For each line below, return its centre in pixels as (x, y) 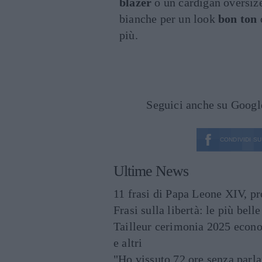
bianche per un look (169, 19)
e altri (128, 243)
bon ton (238, 19)
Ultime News (151, 171)
